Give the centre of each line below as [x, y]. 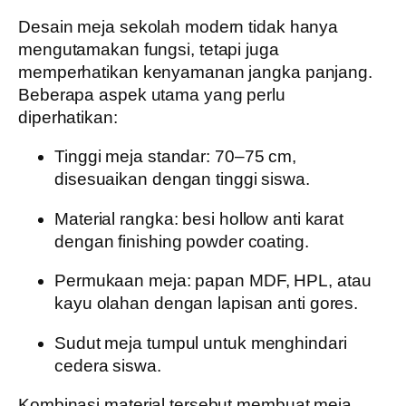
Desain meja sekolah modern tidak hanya [179, 26]
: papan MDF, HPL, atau [279, 280]
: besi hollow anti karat [259, 218]
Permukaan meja [121, 280]
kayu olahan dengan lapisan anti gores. [207, 303]
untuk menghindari [273, 343]
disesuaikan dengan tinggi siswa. [182, 179]
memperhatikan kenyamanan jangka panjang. [195, 72]
